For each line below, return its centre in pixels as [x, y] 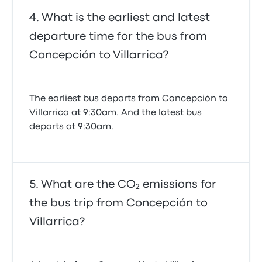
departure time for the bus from [118, 37]
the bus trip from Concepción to [119, 203]
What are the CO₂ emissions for [129, 185]
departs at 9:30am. [72, 127]
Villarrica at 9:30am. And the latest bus [116, 113]
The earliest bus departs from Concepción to [129, 99]
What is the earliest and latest [126, 18]
